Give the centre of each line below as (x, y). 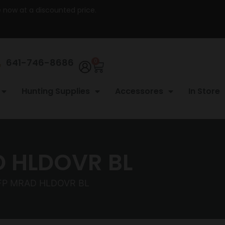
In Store (204, 91)
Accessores (139, 91)
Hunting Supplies (56, 91)
